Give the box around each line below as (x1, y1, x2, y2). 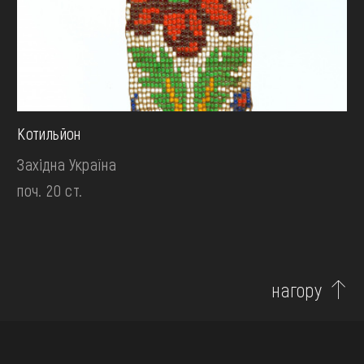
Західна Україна (17, 154, 117, 175)
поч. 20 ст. (17, 180, 83, 201)
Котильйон (17, 123, 81, 144)
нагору (271, 278, 323, 302)
